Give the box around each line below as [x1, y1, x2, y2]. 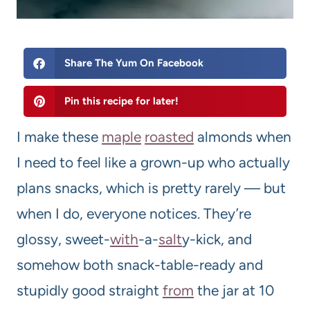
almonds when [194, 128, 291, 146]
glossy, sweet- [17, 230, 110, 248]
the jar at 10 [194, 282, 274, 300]
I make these [17, 128, 102, 146]
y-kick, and [182, 230, 252, 248]
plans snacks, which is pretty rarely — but [17, 179, 286, 197]
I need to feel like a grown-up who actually [17, 154, 290, 172]
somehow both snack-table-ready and [17, 256, 263, 274]
